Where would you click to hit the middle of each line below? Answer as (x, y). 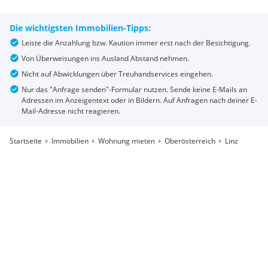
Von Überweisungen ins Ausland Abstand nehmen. (105, 58)
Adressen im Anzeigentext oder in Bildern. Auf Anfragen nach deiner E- (139, 100)
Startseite (26, 141)
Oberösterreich (190, 141)
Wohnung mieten (127, 141)
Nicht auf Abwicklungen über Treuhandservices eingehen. (117, 74)
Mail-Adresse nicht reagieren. (71, 111)
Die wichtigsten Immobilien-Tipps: (80, 28)
